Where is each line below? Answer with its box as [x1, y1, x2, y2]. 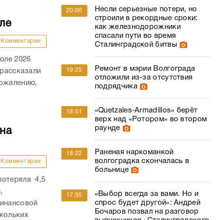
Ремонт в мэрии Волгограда [94, 65, 195, 72]
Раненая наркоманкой [94, 149, 174, 156]
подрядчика [94, 83, 137, 90]
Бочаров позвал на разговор [94, 208, 199, 215]
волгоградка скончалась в [94, 158, 190, 165]
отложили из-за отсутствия [94, 74, 193, 81]
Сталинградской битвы [94, 41, 177, 48]
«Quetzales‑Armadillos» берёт [94, 107, 198, 114]
